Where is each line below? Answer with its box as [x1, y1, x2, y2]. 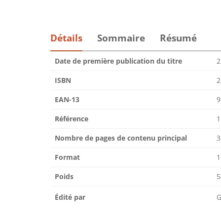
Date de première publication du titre [55, 56, 182, 66]
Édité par [55, 192, 85, 202]
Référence [55, 114, 88, 123]
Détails [50, 32, 82, 44]
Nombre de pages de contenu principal [55, 133, 187, 143]
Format [55, 152, 80, 162]
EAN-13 [55, 95, 79, 104]
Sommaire [97, 32, 145, 44]
